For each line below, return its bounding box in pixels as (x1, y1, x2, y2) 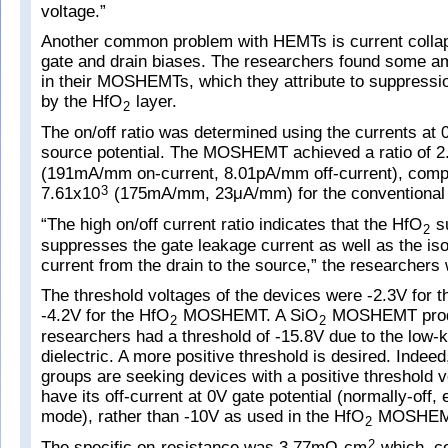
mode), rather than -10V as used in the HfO (41, 407, 364, 426)
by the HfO (41, 92, 122, 111)
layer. (131, 92, 177, 111)
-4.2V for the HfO (41, 306, 169, 325)
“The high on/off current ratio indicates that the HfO (41, 215, 422, 234)
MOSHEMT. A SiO (178, 306, 318, 325)
